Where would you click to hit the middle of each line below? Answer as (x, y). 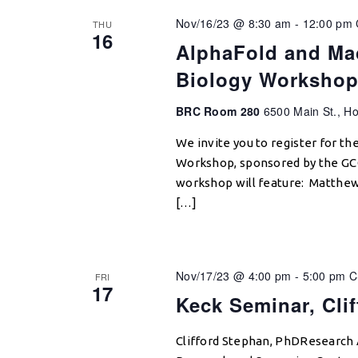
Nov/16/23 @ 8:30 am (233, 23)
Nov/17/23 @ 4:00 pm (233, 276)
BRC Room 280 (219, 111)
